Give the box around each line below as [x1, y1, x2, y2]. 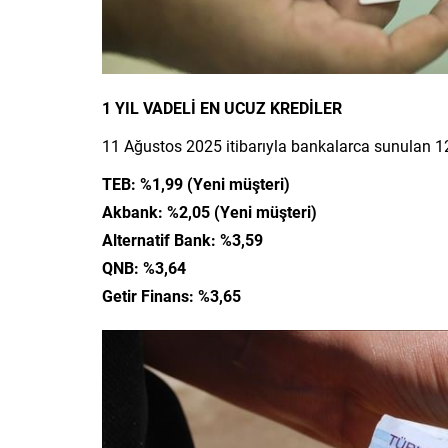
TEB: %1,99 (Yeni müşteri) [102, 173, 290, 195]
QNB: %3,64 [102, 257, 186, 279]
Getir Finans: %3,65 [102, 285, 241, 307]
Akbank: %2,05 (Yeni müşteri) [102, 201, 317, 223]
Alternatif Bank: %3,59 [102, 229, 263, 251]
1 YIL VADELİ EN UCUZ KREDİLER [102, 97, 342, 119]
